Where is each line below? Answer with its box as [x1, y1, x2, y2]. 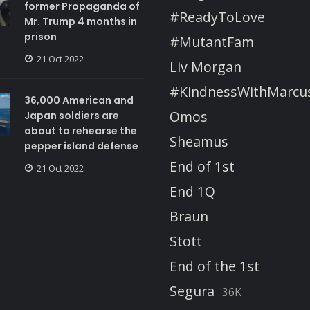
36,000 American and [24, 93, 134, 108]
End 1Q [170, 182, 215, 201]
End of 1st [170, 157, 235, 176]
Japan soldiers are [24, 109, 119, 123]
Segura [170, 282, 215, 301]
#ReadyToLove [170, 8, 265, 27]
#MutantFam [170, 33, 254, 52]
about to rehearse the [24, 124, 137, 138]
